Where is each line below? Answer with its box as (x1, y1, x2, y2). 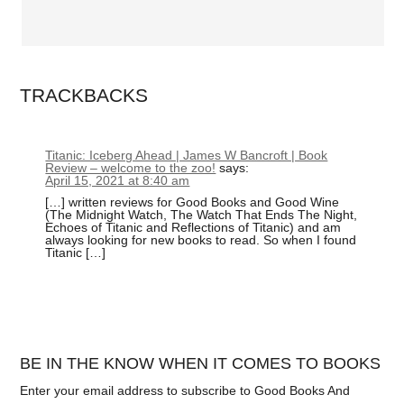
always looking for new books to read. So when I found (45, 233, 357, 247)
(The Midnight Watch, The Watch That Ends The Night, (45, 207, 358, 222)
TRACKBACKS (20, 84, 149, 106)
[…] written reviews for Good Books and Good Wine (45, 195, 340, 209)
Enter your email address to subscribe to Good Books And (20, 383, 351, 399)
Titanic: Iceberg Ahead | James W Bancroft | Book (45, 147, 328, 162)
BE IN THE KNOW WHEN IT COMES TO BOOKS (20, 354, 381, 373)
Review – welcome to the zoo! (45, 160, 216, 175)
